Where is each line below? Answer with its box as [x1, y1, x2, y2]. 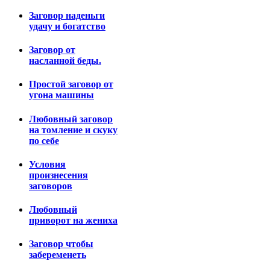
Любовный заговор [29, 113, 113, 124]
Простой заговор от [29, 79, 113, 90]
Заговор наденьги [29, 10, 105, 20]
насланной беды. [29, 55, 101, 66]
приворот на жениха [29, 215, 118, 226]
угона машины [29, 90, 94, 101]
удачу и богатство [29, 20, 105, 31]
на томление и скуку [29, 124, 118, 135]
